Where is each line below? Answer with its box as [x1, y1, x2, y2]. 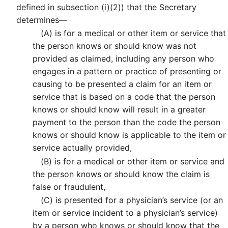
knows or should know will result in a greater [33, 104, 206, 115]
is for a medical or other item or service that [52, 28, 226, 39]
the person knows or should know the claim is [33, 168, 210, 179]
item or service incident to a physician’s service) [33, 208, 218, 218]
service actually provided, [33, 142, 132, 153]
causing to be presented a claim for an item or [33, 79, 212, 90]
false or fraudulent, [33, 181, 105, 192]
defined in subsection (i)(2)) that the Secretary [16, 2, 196, 12]
